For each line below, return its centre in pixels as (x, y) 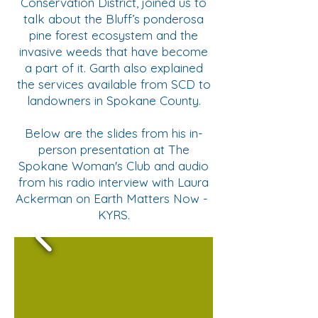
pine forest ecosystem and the (114, 35)
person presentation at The (114, 149)
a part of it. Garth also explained (114, 68)
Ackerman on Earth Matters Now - (114, 198)
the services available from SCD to (114, 84)
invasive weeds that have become (114, 51)
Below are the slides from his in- (114, 133)
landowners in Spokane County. (114, 100)
